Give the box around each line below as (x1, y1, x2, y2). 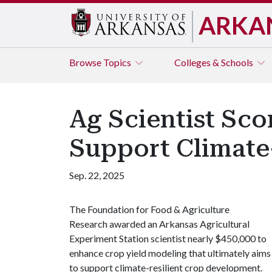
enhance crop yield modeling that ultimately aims (69, 247, 271, 259)
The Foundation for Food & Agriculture (69, 203, 229, 215)
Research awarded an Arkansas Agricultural (69, 218, 250, 229)
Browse (69, 56, 103, 68)
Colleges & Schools (174, 56, 255, 68)
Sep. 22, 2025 (69, 169, 124, 181)
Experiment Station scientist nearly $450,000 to (69, 233, 267, 244)
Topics (103, 56, 133, 68)
